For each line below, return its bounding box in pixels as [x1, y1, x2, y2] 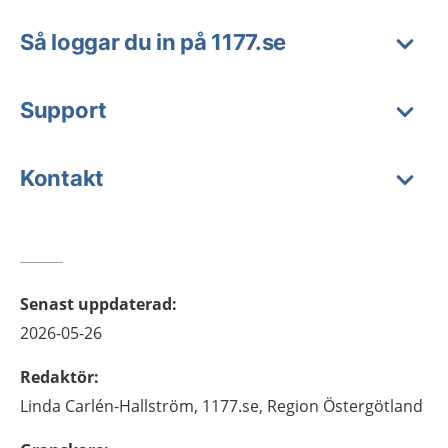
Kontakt [20, 165, 104, 192]
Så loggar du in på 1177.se [20, 29, 287, 56]
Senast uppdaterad [20, 293, 172, 316]
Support [20, 97, 107, 124]
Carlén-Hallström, [65, 395, 198, 418]
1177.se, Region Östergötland [202, 395, 423, 418]
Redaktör [20, 366, 94, 389]
